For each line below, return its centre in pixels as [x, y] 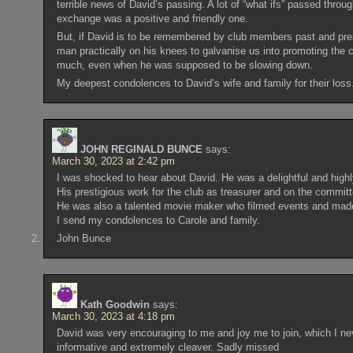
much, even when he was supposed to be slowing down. [184, 65]
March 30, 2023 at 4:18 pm [114, 317]
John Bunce [84, 239]
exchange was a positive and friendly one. [152, 18]
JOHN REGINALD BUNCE [142, 149]
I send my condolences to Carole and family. [158, 220]
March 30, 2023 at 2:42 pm [114, 161]
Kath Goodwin [115, 305]
